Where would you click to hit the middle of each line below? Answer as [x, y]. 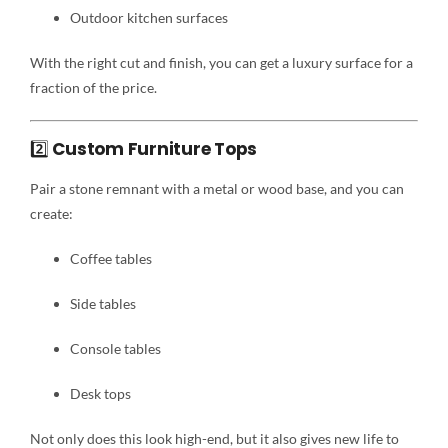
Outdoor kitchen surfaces [148, 17]
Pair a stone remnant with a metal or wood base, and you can [216, 188]
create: [51, 213]
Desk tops [100, 393]
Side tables [102, 303]
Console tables [115, 348]
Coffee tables [110, 258]
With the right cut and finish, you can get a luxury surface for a [221, 62]
